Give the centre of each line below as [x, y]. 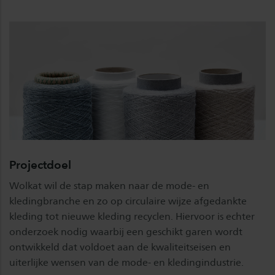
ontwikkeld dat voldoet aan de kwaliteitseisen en [120, 247]
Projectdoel [40, 165]
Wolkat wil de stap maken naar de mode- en [109, 185]
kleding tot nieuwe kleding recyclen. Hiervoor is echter [132, 216]
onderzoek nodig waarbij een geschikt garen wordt [126, 231]
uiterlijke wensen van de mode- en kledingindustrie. [126, 262]
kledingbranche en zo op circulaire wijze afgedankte [128, 201]
